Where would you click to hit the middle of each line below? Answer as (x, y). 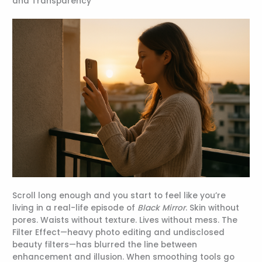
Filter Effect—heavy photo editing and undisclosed (119, 233)
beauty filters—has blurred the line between (105, 245)
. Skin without (213, 208)
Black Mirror (162, 208)
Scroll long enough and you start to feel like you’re (119, 196)
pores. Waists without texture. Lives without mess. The (125, 220)
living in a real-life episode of (75, 208)
